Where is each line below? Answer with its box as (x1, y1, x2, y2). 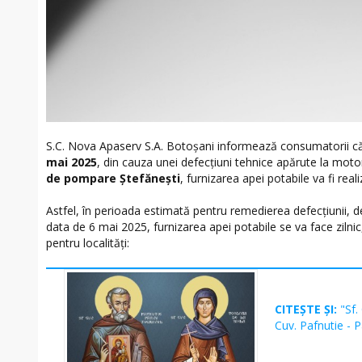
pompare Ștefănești (64, 170, 180, 187)
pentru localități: (46, 235, 129, 251)
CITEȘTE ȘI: (275, 301, 341, 318)
